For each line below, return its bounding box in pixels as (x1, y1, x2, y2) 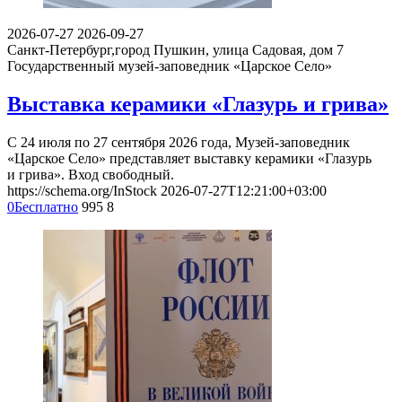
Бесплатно (14, 199, 78, 215)
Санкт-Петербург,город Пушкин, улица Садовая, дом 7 (7, 42, 344, 58)
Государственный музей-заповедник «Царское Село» (7, 58, 332, 74)
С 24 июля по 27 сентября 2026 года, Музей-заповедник (7, 135, 350, 151)
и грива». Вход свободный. (7, 167, 174, 183)
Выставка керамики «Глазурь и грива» (7, 92, 389, 117)
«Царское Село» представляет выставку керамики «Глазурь (7, 151, 371, 167)
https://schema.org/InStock (7, 183, 157, 199)
